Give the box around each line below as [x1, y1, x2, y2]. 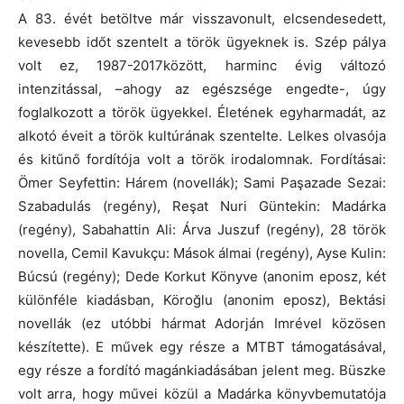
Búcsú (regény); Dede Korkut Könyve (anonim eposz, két [18, 267, 386, 285]
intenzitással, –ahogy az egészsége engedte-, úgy [18, 79, 386, 97]
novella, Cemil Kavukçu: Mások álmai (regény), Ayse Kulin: [18, 243, 386, 262]
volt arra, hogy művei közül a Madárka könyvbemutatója [18, 384, 386, 402]
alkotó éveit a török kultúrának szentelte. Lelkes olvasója [18, 126, 386, 144]
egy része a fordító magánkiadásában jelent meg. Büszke [18, 361, 386, 379]
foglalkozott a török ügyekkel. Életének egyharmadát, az [18, 103, 386, 121]
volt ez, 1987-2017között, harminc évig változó [18, 56, 386, 74]
